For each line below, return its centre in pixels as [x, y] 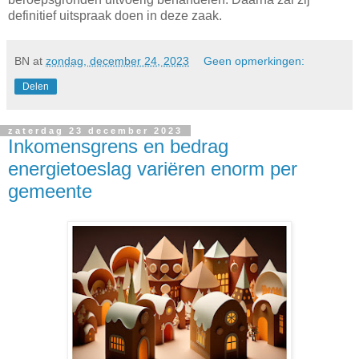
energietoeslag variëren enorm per [153, 168]
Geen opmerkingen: [254, 61]
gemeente [50, 191]
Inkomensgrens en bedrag [118, 146]
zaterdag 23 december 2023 [95, 130]
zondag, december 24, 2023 [117, 61]
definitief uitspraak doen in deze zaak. [115, 15]
